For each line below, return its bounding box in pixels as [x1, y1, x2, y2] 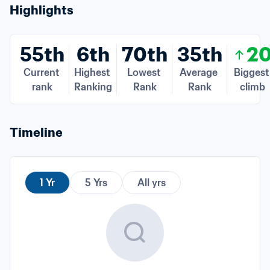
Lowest [127, 66, 160, 78]
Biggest [233, 66, 269, 78]
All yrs [137, 177, 166, 189]
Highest [74, 66, 110, 78]
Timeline [10, 125, 63, 140]
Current [23, 66, 59, 78]
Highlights [10, 2, 74, 18]
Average [180, 66, 218, 78]
